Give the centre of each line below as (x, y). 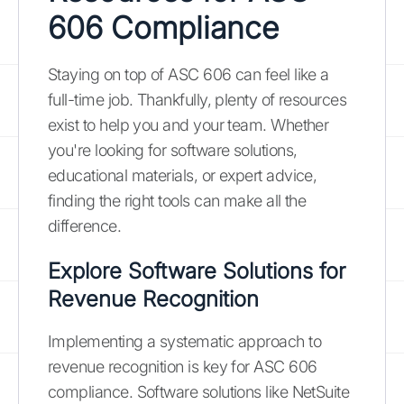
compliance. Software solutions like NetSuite (199, 391)
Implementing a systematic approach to (185, 341)
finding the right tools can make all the (177, 200)
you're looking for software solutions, (173, 150)
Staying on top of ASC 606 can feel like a (188, 74)
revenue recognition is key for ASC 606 (183, 366)
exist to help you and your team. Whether (188, 124)
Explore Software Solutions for (197, 271)
